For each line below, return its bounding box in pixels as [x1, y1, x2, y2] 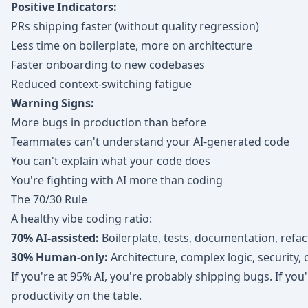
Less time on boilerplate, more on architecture [11, 38, 252, 53]
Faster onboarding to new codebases [11, 57, 205, 72]
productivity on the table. [11, 288, 142, 303]
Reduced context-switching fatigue [11, 76, 192, 91]
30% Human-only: [11, 250, 108, 265]
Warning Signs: [11, 96, 94, 111]
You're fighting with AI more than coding [11, 173, 223, 188]
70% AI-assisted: [11, 230, 99, 245]
